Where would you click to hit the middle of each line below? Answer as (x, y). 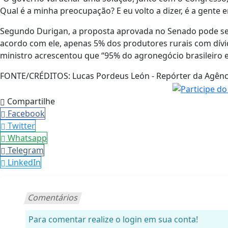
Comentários (53, 197)
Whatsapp (27, 138)
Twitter (21, 125)
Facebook (26, 113)
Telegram (26, 150)
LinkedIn (24, 162)
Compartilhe (30, 101)
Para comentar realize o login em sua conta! (113, 219)
